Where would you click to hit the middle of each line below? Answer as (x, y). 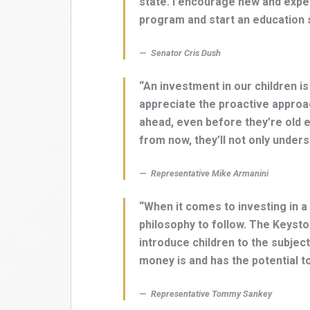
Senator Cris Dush (186, 53)
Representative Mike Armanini (210, 174)
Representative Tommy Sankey (211, 294)
